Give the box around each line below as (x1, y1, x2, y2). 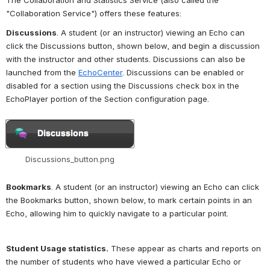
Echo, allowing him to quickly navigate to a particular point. (6, 208, 228, 218)
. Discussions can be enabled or (122, 67, 244, 77)
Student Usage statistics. (6, 243, 108, 253)
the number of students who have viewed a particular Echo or (6, 256, 241, 266)
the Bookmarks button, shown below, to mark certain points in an (6, 195, 252, 205)
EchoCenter (78, 67, 122, 77)
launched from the (6, 67, 78, 77)
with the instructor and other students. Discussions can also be (6, 54, 245, 64)
